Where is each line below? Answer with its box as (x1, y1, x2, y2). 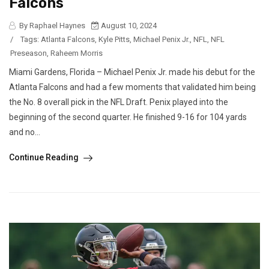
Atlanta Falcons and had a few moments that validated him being (9, 82, 256, 92)
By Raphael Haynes (17, 21, 85, 31)
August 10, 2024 (99, 21, 157, 31)
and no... (9, 127, 40, 138)
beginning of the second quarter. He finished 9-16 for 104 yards (9, 112, 247, 122)
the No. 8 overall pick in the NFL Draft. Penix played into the (9, 97, 228, 107)
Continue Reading (9, 153, 80, 163)
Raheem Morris (50, 49, 103, 58)
